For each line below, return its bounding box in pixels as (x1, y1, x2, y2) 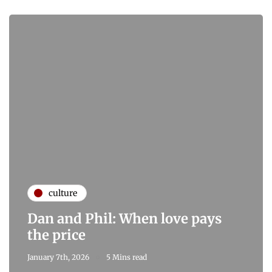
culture (49, 187, 77, 199)
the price (27, 226, 86, 244)
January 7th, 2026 (27, 253, 89, 262)
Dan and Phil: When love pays (27, 210, 222, 228)
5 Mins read (106, 253, 147, 262)
